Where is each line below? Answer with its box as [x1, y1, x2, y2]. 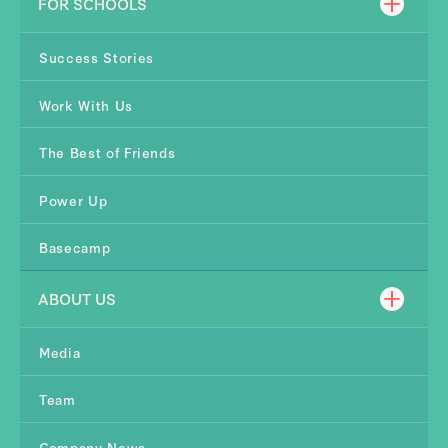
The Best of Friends [39, 142, 176, 162]
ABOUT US [37, 288, 116, 310]
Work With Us [39, 94, 133, 114]
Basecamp [39, 237, 111, 257]
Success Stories [39, 46, 154, 66]
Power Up [39, 189, 108, 209]
